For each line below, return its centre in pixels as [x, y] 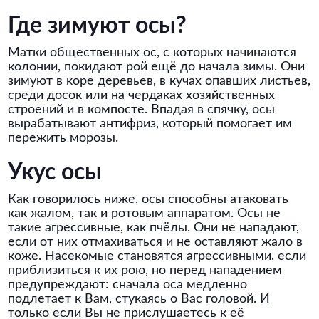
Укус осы [55, 172]
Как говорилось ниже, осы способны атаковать [148, 199]
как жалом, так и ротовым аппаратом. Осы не [145, 214]
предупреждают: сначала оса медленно [128, 285]
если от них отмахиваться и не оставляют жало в [156, 242]
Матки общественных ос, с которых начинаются [152, 53]
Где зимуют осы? [98, 26]
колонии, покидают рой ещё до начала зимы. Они [157, 67]
